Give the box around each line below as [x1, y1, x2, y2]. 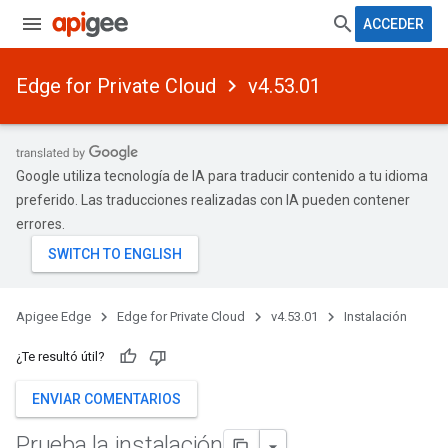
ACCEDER [363, 16, 424, 32]
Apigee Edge [16, 309, 91, 324]
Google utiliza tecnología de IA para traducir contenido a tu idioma [16, 168, 428, 184]
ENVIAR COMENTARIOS [32, 391, 181, 407]
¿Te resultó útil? [16, 349, 105, 364]
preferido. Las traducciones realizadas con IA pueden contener [16, 192, 410, 208]
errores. [16, 216, 65, 232]
